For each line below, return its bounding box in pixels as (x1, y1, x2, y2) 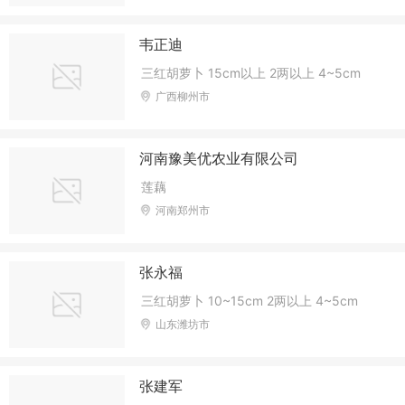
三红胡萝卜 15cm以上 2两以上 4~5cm (141, 64, 362, 80)
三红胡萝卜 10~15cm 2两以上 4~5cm (141, 293, 359, 309)
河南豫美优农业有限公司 (139, 148, 299, 167)
